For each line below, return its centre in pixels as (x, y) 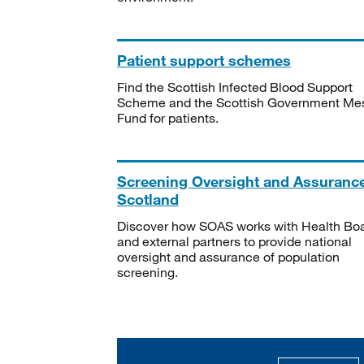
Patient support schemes (204, 60)
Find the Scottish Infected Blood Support (235, 87)
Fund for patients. (168, 117)
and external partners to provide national (234, 241)
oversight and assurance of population (228, 256)
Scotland (148, 199)
